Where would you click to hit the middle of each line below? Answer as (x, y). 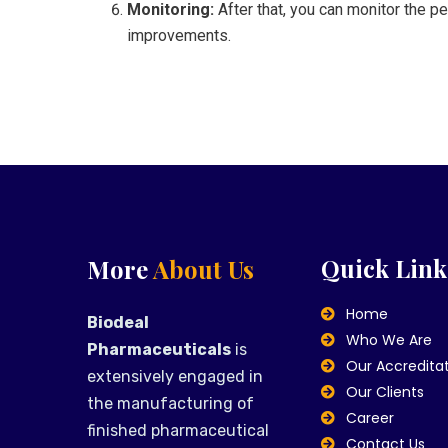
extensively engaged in (175, 376)
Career (369, 418)
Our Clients (384, 392)
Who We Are (388, 340)
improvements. (179, 35)
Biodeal (118, 322)
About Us (203, 269)
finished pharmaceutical (178, 430)
